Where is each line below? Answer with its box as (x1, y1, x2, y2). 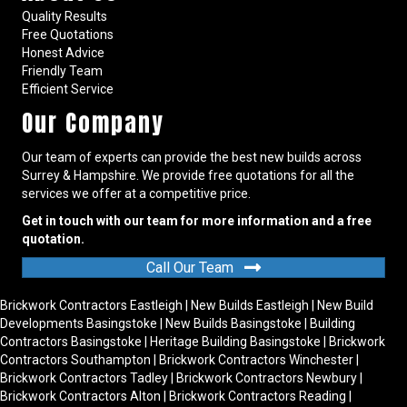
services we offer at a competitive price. (22, 185, 251, 201)
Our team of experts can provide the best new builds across (22, 149, 362, 164)
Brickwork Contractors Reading (169, 388, 346, 403)
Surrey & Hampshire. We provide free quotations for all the (22, 167, 354, 183)
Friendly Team (22, 63, 103, 78)
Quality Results (22, 8, 107, 24)
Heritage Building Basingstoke (150, 333, 321, 349)
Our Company (22, 105, 164, 140)
